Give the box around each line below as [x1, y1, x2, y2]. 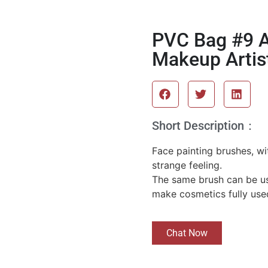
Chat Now [166, 227, 208, 239]
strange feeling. [152, 159, 222, 171]
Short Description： [152, 118, 256, 133]
